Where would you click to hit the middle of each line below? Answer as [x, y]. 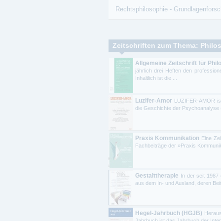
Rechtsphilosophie [142, 9]
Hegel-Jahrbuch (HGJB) [169, 213]
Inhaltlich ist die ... [156, 78]
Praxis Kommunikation [167, 138]
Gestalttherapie [157, 175]
